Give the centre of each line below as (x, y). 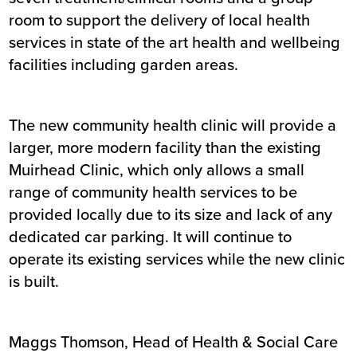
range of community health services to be (153, 192)
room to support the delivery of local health (160, 20)
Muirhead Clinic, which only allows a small (157, 170)
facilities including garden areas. (124, 65)
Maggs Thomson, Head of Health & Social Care (174, 342)
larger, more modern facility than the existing (165, 147)
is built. (34, 281)
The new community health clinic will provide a (173, 125)
